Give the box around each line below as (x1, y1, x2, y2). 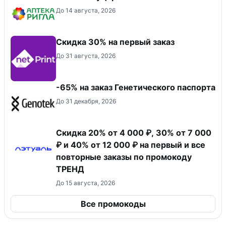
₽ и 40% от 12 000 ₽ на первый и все (56, 140, 205, 150)
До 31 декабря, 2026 (56, 97, 116, 105)
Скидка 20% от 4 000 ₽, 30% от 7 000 (56, 128, 211, 138)
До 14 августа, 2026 (56, 7, 116, 15)
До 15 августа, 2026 (56, 179, 115, 187)
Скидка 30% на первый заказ (56, 37, 175, 47)
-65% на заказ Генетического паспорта (56, 82, 215, 93)
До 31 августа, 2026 (56, 52, 116, 60)
